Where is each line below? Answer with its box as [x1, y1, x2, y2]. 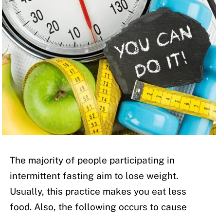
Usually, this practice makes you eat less [10, 185, 186, 197]
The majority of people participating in [10, 154, 175, 165]
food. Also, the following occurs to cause [10, 201, 187, 212]
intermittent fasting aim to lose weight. [10, 170, 178, 181]
